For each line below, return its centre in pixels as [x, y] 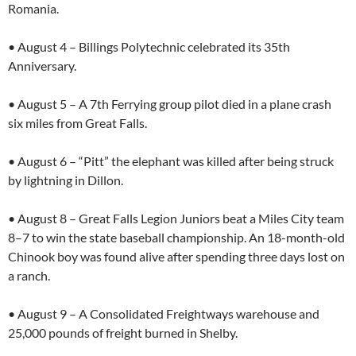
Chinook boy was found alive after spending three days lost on [176, 256]
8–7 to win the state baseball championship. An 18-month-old [176, 237]
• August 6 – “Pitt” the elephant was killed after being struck [171, 161]
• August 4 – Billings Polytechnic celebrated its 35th [149, 46]
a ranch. [29, 275]
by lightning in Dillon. [66, 180]
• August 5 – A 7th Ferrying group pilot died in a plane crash [170, 103]
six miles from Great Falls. [77, 122]
